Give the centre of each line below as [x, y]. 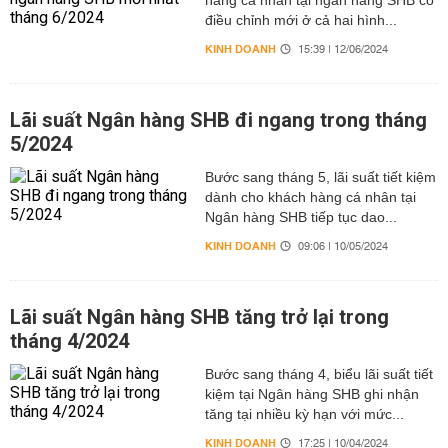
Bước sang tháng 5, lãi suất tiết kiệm [320, 177]
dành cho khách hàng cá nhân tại [310, 197]
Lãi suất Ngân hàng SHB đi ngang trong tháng [218, 120]
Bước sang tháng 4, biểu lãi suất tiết [318, 374]
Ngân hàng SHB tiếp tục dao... [300, 217]
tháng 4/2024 [69, 341]
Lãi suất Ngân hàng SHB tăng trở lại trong [199, 317]
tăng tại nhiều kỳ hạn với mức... [304, 414]
